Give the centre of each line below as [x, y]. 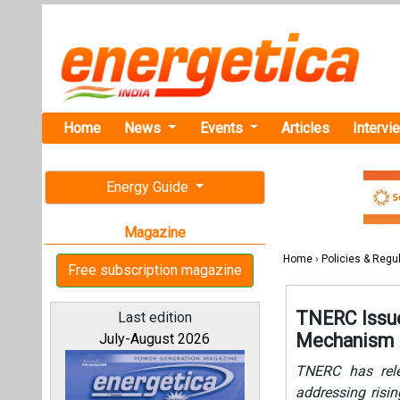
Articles [306, 128]
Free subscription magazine [155, 270]
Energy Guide [149, 187]
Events [223, 128]
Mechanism [345, 341]
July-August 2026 [155, 339]
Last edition [154, 317]
